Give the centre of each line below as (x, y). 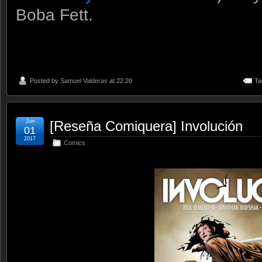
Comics (75, 143)
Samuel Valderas (84, 81)
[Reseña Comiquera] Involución (146, 126)
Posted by (45, 81)
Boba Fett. (54, 15)
